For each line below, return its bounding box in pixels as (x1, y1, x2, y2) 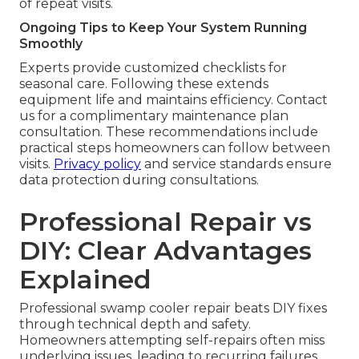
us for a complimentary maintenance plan (19, 108, 288, 124)
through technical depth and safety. (19, 317, 251, 333)
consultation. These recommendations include (19, 124, 318, 140)
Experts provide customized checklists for (19, 60, 287, 76)
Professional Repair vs (19, 206, 312, 238)
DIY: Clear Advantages (19, 235, 312, 267)
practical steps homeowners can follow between (19, 140, 330, 156)
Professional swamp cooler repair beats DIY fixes (19, 301, 327, 317)
